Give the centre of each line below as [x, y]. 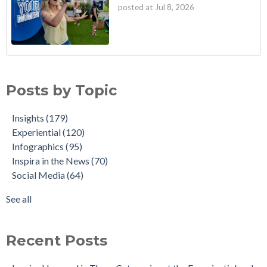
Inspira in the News [52, 161]
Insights [29, 118]
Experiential [37, 132]
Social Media [39, 175]
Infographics [39, 147]
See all [19, 199]
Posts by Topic [61, 91]
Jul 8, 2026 [175, 7]
